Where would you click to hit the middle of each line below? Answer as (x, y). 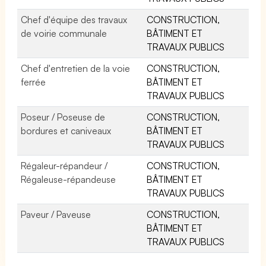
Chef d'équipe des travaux (74, 19)
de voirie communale (64, 33)
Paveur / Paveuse (56, 214)
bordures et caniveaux (66, 130)
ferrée (33, 82)
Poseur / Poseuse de (63, 117)
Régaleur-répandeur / (64, 165)
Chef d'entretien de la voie (76, 68)
